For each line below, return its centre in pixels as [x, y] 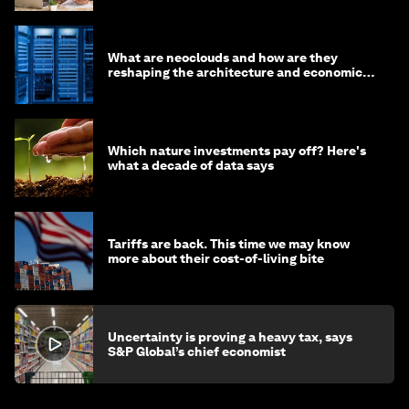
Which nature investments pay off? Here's [237, 151]
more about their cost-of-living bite [216, 258]
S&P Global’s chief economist [197, 351]
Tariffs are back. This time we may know [229, 244]
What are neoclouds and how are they [223, 58]
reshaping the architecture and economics [238, 72]
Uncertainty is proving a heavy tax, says [230, 337]
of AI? [125, 87]
